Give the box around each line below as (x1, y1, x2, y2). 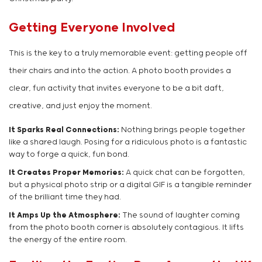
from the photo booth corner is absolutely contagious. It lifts (9, 223, 244, 233)
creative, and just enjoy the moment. (9, 102, 152, 111)
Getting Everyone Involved (9, 20, 175, 36)
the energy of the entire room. (9, 236, 127, 245)
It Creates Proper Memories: (9, 168, 124, 178)
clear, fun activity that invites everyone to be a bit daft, (9, 84, 224, 94)
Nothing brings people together (119, 126, 245, 135)
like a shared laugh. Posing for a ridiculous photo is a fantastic (9, 138, 247, 147)
